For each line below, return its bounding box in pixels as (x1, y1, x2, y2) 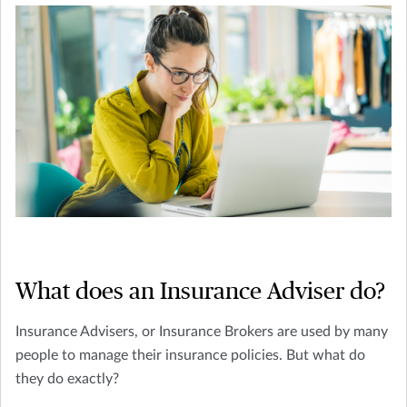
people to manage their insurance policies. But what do (15, 348, 365, 363)
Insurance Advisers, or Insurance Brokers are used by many (15, 324, 388, 340)
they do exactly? (15, 372, 119, 387)
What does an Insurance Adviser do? (15, 280, 385, 304)
